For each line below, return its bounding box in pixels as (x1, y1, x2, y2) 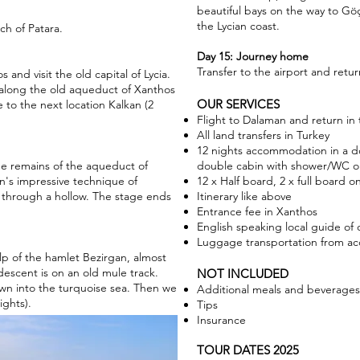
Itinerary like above (197, 189, 292, 203)
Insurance (197, 313, 246, 327)
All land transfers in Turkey (197, 128, 329, 142)
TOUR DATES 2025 (197, 342, 299, 358)
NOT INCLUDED (197, 266, 288, 281)
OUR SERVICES (197, 96, 280, 112)
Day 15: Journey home (197, 49, 309, 63)
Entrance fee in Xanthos (197, 204, 317, 219)
